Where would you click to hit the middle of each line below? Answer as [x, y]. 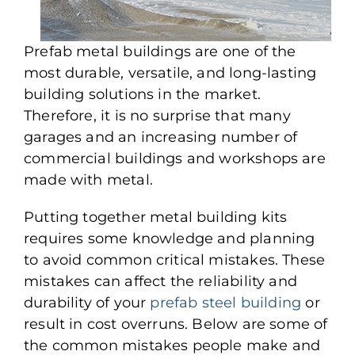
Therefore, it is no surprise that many [157, 115]
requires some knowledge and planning [170, 238]
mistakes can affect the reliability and [161, 281]
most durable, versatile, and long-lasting [170, 73]
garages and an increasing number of [161, 137]
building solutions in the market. [142, 94]
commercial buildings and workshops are [175, 158]
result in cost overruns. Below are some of [176, 324]
